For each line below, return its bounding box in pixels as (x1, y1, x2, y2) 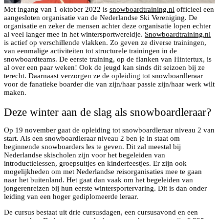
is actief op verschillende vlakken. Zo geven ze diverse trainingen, (4, 39, 206, 47)
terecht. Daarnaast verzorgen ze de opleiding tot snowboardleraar (4, 72, 203, 80)
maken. (4, 88, 26, 97)
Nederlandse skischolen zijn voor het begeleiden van (4, 151, 165, 159)
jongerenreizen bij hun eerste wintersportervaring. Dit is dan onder (4, 184, 207, 193)
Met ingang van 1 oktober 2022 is (4, 5, 109, 14)
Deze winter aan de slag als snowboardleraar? (4, 106, 211, 119)
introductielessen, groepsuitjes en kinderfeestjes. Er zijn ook (4, 159, 187, 168)
